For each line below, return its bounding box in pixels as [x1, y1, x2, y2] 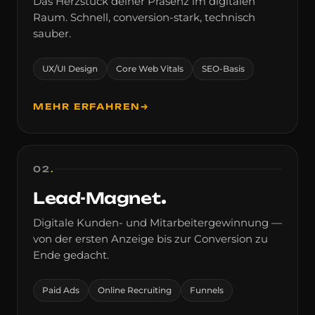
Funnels [190, 285, 224, 295]
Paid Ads [42, 285, 79, 295]
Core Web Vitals [116, 63, 184, 74]
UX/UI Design [42, 63, 98, 74]
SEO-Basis [202, 63, 245, 74]
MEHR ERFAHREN [33, 101, 141, 112]
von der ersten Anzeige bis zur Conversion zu [33, 232, 268, 245]
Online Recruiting [98, 285, 172, 295]
